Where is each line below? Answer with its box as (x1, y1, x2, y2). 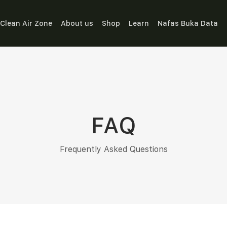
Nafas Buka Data (157, 19, 218, 27)
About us (60, 19, 93, 27)
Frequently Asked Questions (59, 144, 168, 154)
